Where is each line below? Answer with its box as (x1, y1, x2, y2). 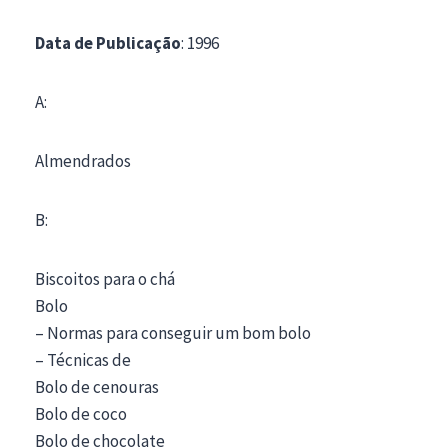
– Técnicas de (35, 348, 131, 371)
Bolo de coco (35, 402, 127, 425)
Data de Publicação (35, 31, 181, 54)
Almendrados (35, 149, 131, 172)
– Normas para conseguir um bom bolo (35, 321, 311, 344)
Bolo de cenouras (35, 375, 159, 398)
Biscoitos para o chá (35, 267, 175, 290)
